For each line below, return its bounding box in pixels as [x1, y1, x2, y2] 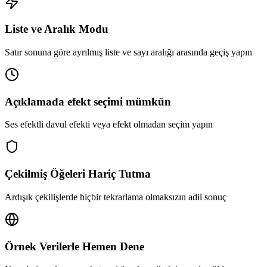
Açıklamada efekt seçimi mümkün [5, 95, 171, 108]
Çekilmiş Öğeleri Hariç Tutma [5, 167, 151, 181]
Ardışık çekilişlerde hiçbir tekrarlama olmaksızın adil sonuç [5, 191, 226, 202]
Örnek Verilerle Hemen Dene [5, 240, 144, 253]
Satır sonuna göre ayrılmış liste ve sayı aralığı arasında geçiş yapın [5, 47, 252, 58]
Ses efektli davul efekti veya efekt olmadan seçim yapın [5, 119, 213, 130]
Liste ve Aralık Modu [5, 23, 108, 36]
